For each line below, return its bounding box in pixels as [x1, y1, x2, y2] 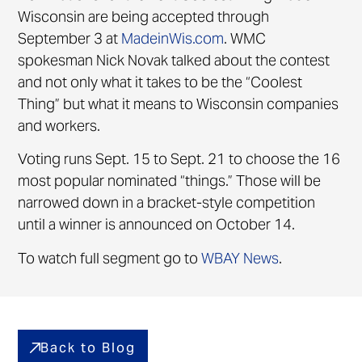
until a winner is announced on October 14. [18, 215, 296, 234]
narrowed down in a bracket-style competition [18, 193, 316, 213]
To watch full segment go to [18, 248, 202, 267]
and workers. [18, 116, 101, 135]
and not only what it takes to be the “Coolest [18, 72, 303, 91]
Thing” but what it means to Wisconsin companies [18, 94, 339, 113]
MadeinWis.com [121, 28, 225, 48]
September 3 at [18, 28, 122, 48]
